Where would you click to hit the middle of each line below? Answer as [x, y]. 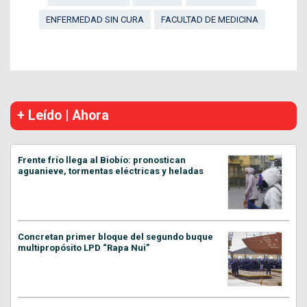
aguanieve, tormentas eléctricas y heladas [111, 171]
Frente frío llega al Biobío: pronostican [102, 160]
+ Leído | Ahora [63, 116]
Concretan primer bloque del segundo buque [115, 237]
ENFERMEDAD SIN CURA [95, 20]
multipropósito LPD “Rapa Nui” [84, 248]
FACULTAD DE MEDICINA [209, 20]
